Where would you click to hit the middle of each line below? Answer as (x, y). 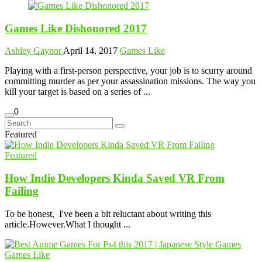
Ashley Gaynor (34, 51)
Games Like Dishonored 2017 (76, 28)
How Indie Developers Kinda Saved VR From (115, 178)
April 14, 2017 (90, 51)
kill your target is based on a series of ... (77, 92)
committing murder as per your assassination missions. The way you (130, 81)
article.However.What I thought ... (68, 224)
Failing (22, 191)
